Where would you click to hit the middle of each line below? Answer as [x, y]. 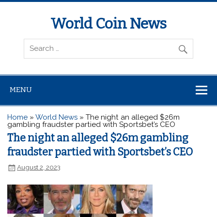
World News [57, 117]
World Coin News [108, 24]
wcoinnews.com [43, 39]
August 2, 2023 [39, 167]
